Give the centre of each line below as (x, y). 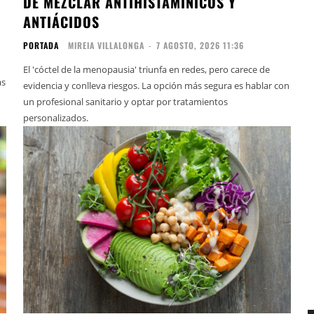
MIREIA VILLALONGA (107, 46)
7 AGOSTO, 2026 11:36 (200, 46)
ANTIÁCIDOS (62, 22)
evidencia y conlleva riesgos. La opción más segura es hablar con (157, 86)
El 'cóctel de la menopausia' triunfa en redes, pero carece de (147, 70)
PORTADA (41, 46)
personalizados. (56, 118)
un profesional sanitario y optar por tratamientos (126, 102)
